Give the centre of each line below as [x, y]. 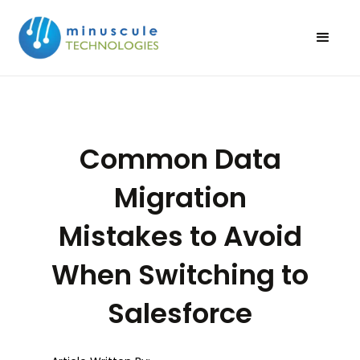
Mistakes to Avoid [180, 236]
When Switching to [180, 274]
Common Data [180, 159]
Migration [180, 197]
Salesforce [180, 313]
